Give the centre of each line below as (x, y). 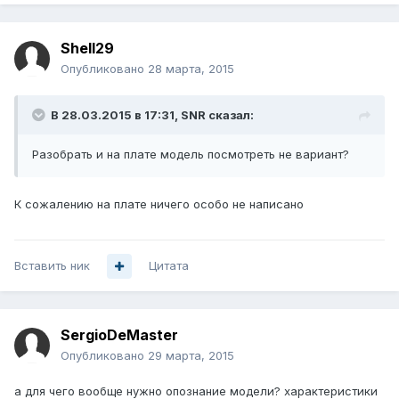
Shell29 (87, 49)
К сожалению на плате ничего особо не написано (159, 204)
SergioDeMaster (119, 335)
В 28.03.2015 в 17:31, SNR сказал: (152, 115)
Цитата (169, 266)
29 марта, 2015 (191, 356)
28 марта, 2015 (191, 69)
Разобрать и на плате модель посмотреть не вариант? (191, 155)
